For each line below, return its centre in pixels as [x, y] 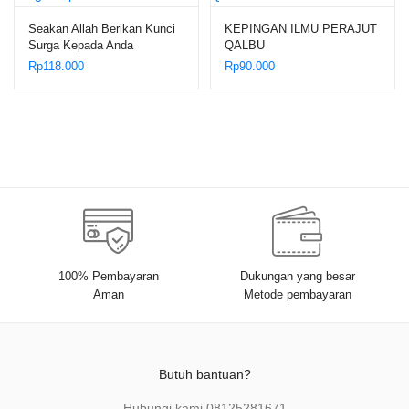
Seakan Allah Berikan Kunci [102, 28]
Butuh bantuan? [204, 375]
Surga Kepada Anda [81, 45]
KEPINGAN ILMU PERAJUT [301, 28]
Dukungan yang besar [297, 277]
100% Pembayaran [108, 277]
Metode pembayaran [297, 295]
